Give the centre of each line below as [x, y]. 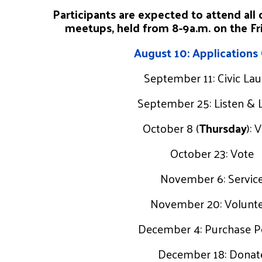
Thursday [223, 128]
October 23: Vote [212, 153]
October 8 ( [170, 128]
